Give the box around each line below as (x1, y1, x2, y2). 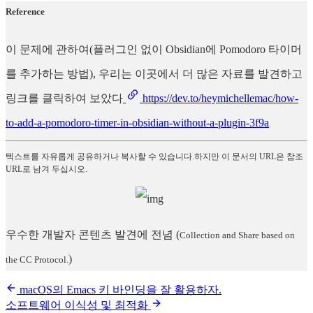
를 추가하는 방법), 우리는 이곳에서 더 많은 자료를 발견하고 (6, 67, 303, 80)
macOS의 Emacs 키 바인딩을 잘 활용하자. (17, 283, 221, 296)
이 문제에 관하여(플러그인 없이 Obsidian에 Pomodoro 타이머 (6, 43, 302, 55)
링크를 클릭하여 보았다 (6, 92, 123, 104)
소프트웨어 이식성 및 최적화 (6, 298, 151, 311)
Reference (6, 6, 45, 17)
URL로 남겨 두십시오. (6, 163, 87, 174)
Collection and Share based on (180, 229, 295, 240)
